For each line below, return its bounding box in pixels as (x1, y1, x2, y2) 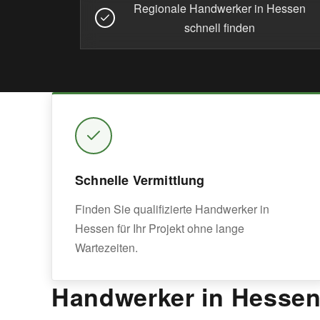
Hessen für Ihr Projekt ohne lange (75, 220, 244, 236)
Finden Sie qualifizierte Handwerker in (75, 201, 269, 217)
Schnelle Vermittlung (75, 171, 205, 189)
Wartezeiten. (75, 239, 138, 256)
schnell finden (184, 19, 255, 36)
